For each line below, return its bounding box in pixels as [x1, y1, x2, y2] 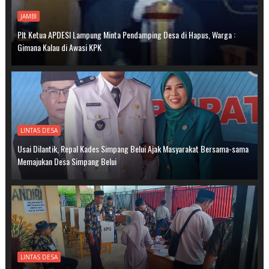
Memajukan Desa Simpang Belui [17, 155, 116, 168]
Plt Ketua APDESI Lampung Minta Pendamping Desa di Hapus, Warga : [17, 28, 235, 41]
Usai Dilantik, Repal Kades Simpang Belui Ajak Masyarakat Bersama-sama [17, 142, 249, 156]
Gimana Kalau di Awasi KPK [17, 41, 101, 54]
